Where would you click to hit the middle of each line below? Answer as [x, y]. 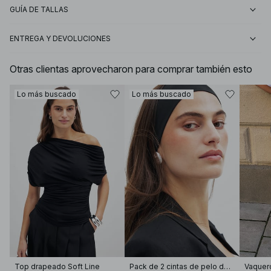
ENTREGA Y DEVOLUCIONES [60, 39]
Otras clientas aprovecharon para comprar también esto [131, 69]
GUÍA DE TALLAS [39, 10]
